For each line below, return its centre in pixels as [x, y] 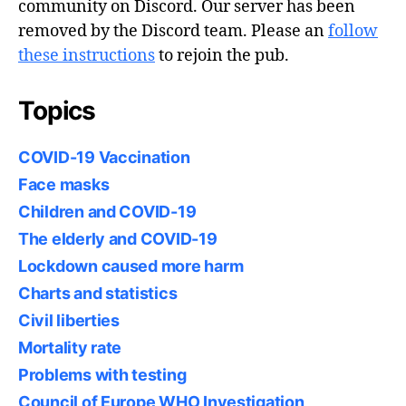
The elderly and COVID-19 [118, 239]
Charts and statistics [98, 293]
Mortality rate [70, 348]
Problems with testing [102, 375]
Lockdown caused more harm [131, 266]
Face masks [64, 184]
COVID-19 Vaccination [104, 157]
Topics [57, 111]
